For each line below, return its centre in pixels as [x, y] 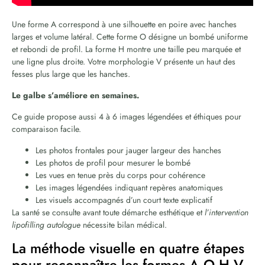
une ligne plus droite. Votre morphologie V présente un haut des [124, 62]
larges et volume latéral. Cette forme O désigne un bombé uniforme [130, 37]
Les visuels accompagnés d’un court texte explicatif [124, 200]
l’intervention [227, 213]
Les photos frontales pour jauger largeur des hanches [128, 151]
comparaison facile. [46, 129]
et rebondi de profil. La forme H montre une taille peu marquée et [126, 49]
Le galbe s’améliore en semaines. [76, 96]
